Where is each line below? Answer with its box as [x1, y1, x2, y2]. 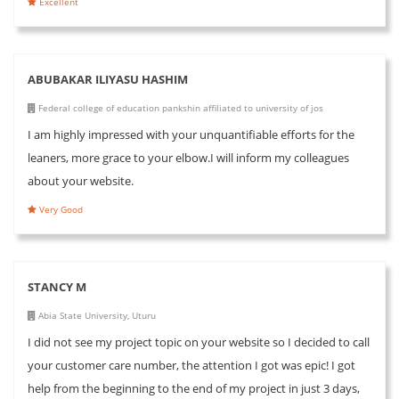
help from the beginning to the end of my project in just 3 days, [28, 379, 360, 396]
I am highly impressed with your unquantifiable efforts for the [28, 126, 354, 142]
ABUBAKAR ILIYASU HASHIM [28, 70, 188, 87]
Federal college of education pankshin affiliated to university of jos [36, 101, 323, 114]
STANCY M [28, 278, 86, 295]
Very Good [37, 202, 83, 216]
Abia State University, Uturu [36, 308, 156, 322]
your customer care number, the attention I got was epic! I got [28, 356, 355, 373]
